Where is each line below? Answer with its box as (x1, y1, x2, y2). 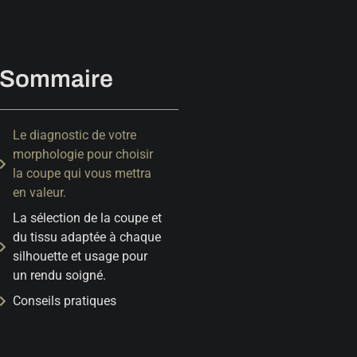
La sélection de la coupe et (13, 210, 162, 226)
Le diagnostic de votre (13, 127, 136, 143)
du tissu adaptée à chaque (13, 229, 161, 245)
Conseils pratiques (13, 293, 116, 308)
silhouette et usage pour (13, 249, 147, 264)
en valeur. (13, 185, 66, 200)
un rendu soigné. (13, 268, 106, 283)
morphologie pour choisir (13, 147, 153, 162)
